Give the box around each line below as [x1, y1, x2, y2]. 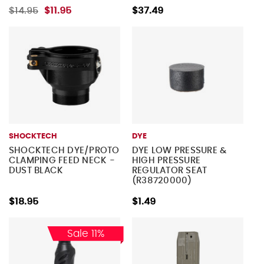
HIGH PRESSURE [131, 156, 201, 166]
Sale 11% [67, 229, 104, 239]
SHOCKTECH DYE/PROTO [8, 146, 120, 156]
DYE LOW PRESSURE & [131, 146, 227, 156]
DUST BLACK [8, 166, 64, 176]
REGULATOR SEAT [131, 166, 207, 176]
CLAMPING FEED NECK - [8, 156, 115, 166]
